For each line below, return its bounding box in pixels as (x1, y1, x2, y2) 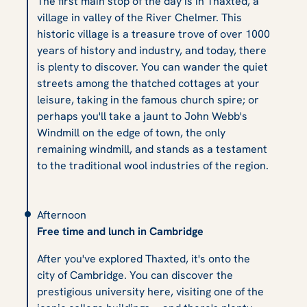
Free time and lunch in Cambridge (37, 223, 204, 238)
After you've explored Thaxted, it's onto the (37, 251, 250, 266)
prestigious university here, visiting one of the (37, 284, 264, 299)
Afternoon (37, 207, 86, 222)
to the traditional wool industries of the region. (37, 158, 269, 173)
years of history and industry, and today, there (37, 42, 267, 58)
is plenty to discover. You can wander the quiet (37, 59, 268, 74)
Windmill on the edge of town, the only (37, 125, 225, 140)
